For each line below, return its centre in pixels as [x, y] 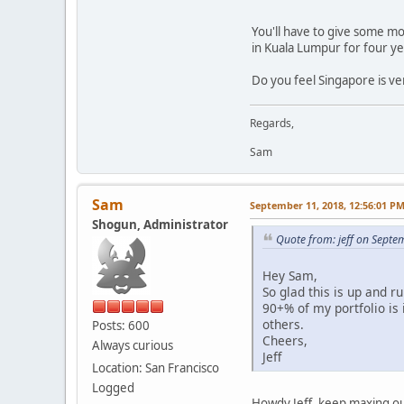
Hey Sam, [290, 276]
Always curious [133, 345]
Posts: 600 [121, 325]
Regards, [272, 123]
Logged [113, 387]
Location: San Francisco [156, 367]
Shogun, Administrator [160, 224]
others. [283, 325]
